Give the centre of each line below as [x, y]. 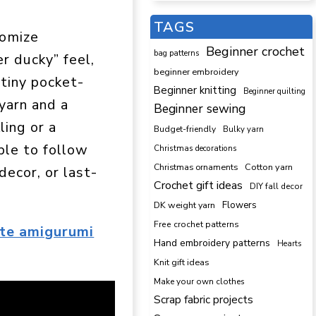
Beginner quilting [274, 91]
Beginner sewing [200, 108]
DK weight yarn [184, 205]
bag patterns [176, 53]
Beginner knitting [195, 90]
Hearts [289, 243]
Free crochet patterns [196, 224]
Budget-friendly [185, 129]
